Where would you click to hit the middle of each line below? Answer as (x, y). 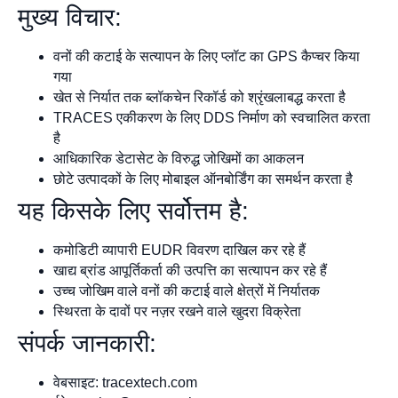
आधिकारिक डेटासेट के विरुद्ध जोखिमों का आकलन (179, 159)
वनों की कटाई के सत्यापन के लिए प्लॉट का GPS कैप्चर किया (207, 57)
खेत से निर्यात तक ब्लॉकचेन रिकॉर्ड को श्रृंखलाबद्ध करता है (199, 98)
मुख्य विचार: (70, 18)
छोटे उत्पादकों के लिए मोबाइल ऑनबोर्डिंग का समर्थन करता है (203, 179)
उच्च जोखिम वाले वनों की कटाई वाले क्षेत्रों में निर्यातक (187, 291)
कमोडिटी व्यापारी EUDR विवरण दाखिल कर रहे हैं (179, 251)
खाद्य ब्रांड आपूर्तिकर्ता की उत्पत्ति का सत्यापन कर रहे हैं (190, 271)
